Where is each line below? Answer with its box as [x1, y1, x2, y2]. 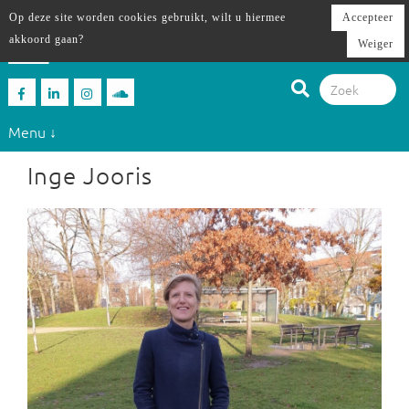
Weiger [358, 37, 393, 50]
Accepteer [342, 11, 393, 24]
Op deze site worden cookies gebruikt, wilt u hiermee [9, 11, 286, 24]
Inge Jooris [27, 161, 152, 189]
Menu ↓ [7, 121, 57, 142]
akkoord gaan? [9, 33, 84, 46]
